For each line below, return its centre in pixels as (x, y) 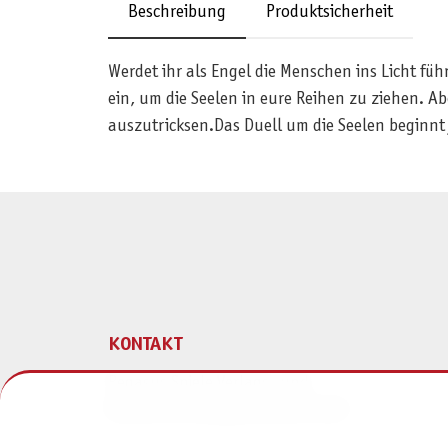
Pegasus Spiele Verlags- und (208, 384)
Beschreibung (176, 13)
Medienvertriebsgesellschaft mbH (227, 411)
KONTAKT (144, 345)
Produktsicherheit (329, 13)
